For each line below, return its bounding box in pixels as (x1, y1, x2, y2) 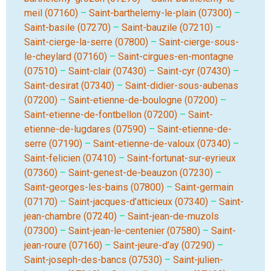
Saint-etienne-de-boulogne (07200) (68, 94, 218, 106)
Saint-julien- (173, 254, 223, 266)
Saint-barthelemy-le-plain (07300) (89, 7, 232, 19)
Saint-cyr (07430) (157, 65, 230, 77)
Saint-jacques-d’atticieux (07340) (68, 196, 208, 207)
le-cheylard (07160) (24, 51, 107, 62)
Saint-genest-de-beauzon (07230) (68, 167, 213, 178)
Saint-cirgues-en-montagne (118, 51, 233, 62)
